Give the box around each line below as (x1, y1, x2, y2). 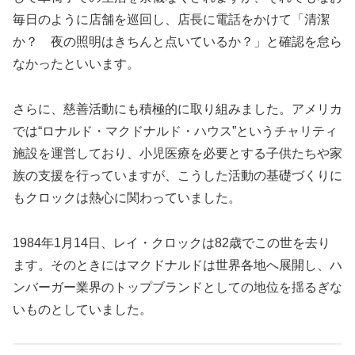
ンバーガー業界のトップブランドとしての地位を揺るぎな (13, 280, 342, 294)
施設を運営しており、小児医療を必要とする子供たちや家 (13, 146, 342, 160)
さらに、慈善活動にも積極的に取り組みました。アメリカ (13, 101, 342, 116)
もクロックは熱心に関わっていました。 (13, 190, 241, 204)
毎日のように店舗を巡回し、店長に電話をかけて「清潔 (13, 13, 330, 27)
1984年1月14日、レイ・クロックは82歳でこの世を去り (13, 235, 330, 250)
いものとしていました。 (13, 302, 152, 316)
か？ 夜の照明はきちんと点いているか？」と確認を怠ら (13, 35, 342, 49)
